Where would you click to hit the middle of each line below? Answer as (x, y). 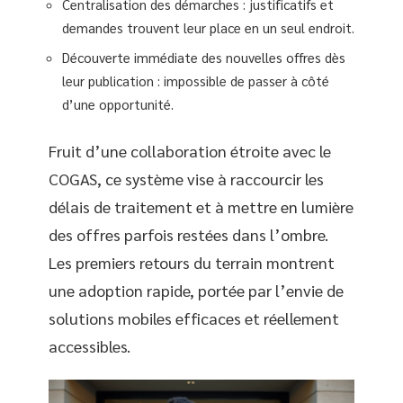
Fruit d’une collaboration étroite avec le (190, 150)
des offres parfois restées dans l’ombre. (188, 234)
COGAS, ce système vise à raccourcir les (186, 178)
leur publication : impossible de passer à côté (196, 81)
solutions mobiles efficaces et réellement (194, 318)
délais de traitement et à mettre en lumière (201, 206)
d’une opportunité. (118, 104)
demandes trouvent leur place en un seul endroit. (208, 27)
